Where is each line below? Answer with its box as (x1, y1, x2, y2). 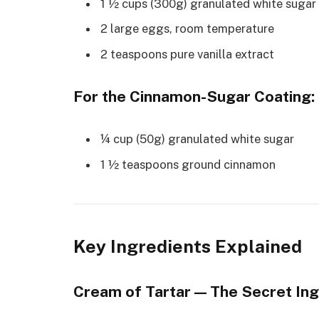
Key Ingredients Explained (73, 235, 302, 257)
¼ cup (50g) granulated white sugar (100, 132, 294, 147)
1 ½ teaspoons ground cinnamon (100, 157, 276, 172)
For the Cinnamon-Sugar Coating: (73, 87, 315, 105)
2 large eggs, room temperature (100, 21, 274, 36)
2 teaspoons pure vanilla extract (100, 46, 274, 61)
